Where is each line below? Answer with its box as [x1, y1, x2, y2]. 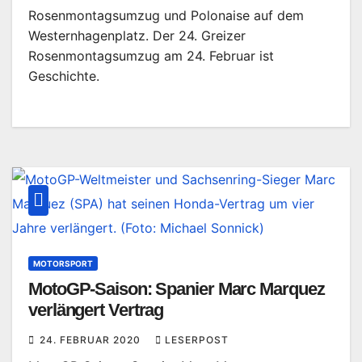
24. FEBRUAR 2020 [40, 334, 144, 346]
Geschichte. [28, 68, 99, 84]
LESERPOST [165, 334, 229, 346]
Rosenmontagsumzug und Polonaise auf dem [28, 7, 304, 23]
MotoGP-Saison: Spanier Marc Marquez [28, 279, 325, 299]
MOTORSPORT [33, 259, 93, 268]
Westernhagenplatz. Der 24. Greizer [28, 27, 246, 44]
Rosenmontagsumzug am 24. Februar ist [28, 48, 274, 64]
